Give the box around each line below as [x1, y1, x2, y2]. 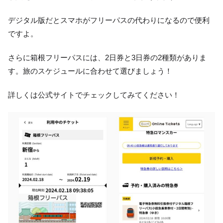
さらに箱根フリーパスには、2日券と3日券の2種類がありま [8, 53, 207, 62]
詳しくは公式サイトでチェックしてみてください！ [8, 90, 180, 99]
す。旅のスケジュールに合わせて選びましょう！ [8, 66, 172, 75]
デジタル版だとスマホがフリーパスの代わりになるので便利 [8, 15, 210, 24]
